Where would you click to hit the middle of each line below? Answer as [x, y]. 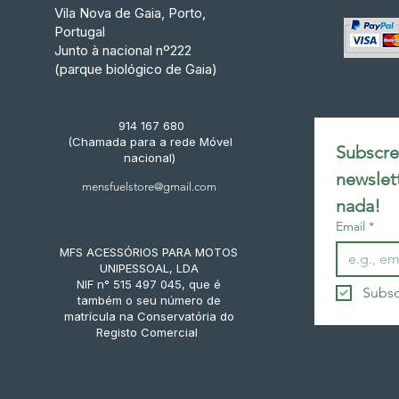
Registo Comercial [149, 332]
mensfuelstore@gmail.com [149, 187]
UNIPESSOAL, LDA [149, 268]
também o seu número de [149, 300]
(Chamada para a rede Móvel [150, 142]
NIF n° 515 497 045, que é [149, 284]
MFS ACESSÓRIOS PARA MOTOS [149, 252]
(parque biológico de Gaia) [135, 69]
